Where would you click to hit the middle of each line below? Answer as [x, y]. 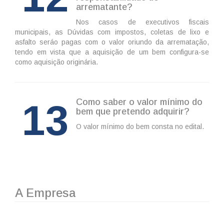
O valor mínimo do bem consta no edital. [140, 127]
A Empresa [45, 193]
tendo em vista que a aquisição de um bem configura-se [112, 52]
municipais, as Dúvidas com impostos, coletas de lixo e [112, 32]
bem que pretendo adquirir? [133, 112]
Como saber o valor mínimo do [139, 102]
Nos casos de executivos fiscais [142, 22]
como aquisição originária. [56, 62]
